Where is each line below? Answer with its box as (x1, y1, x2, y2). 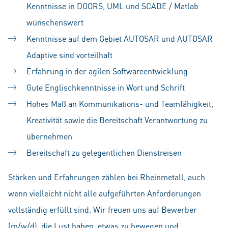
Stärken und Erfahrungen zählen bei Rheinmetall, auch (8, 172, 205, 182)
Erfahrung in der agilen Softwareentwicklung (26, 66, 188, 76)
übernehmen (26, 131, 72, 141)
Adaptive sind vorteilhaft (26, 49, 112, 60)
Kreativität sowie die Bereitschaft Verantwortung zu (26, 115, 208, 125)
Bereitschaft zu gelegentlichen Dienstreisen (26, 147, 182, 158)
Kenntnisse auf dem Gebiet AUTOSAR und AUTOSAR (26, 33, 213, 44)
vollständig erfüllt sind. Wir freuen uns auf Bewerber (8, 204, 197, 215)
